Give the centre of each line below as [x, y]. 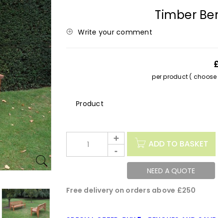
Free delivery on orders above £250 [131, 190]
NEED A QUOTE [171, 171]
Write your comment [115, 32]
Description [123, 104]
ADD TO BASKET [178, 144]
